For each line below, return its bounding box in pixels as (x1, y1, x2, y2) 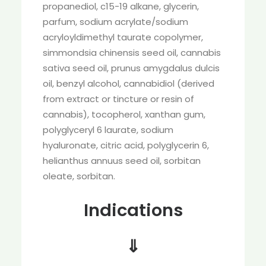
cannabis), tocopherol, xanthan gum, (43, 108, 205, 121)
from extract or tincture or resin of (43, 93, 194, 105)
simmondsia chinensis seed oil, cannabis (43, 46, 221, 59)
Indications (83, 198, 183, 222)
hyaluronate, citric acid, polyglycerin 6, (43, 139, 209, 151)
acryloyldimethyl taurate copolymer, (43, 31, 203, 43)
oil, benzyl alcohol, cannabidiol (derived (43, 77, 214, 90)
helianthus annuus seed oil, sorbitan (43, 154, 201, 167)
